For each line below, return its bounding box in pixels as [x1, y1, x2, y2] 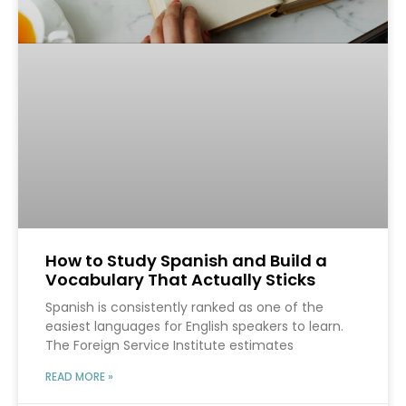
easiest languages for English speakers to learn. [45, 317, 343, 336]
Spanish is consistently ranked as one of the [45, 298, 324, 317]
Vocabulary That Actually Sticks [45, 268, 315, 292]
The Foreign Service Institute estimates [45, 336, 294, 355]
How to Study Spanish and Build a [45, 249, 327, 273]
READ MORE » [45, 369, 113, 385]
